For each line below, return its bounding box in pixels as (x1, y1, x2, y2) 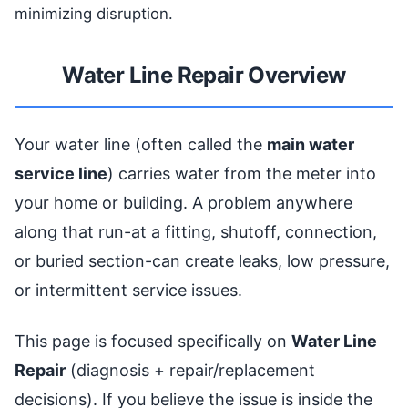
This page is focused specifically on (15, 331, 291, 351)
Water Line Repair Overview (62, 62, 346, 88)
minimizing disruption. (15, 5, 173, 23)
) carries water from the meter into (107, 164, 376, 183)
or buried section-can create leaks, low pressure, (15, 251, 390, 270)
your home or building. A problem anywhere (15, 193, 352, 212)
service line (15, 164, 107, 183)
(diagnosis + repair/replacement (66, 361, 315, 380)
